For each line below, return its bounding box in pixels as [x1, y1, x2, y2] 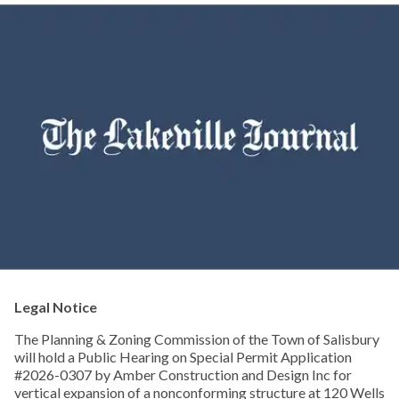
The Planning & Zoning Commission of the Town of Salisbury [14, 330, 379, 348]
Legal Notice [14, 298, 97, 316]
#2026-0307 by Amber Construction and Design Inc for [14, 366, 352, 384]
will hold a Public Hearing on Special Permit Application [14, 348, 352, 366]
